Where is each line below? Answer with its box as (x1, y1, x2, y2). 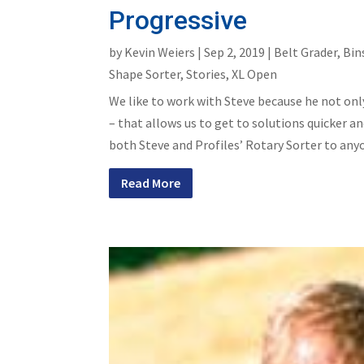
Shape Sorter (109, 65, 181, 82)
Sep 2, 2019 (204, 43, 266, 60)
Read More (121, 174, 181, 191)
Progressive (109, 4, 248, 36)
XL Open (232, 65, 278, 82)
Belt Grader (274, 43, 338, 60)
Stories (186, 65, 227, 82)
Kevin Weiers (124, 43, 196, 60)
